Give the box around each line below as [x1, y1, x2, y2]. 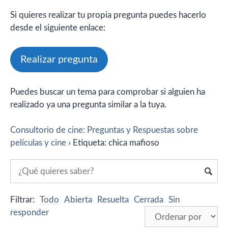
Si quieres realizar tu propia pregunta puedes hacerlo [10, 10, 206, 19]
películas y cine [10, 138, 66, 148]
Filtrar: [10, 195, 35, 205]
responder [10, 208, 49, 217]
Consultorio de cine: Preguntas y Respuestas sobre [10, 126, 198, 135]
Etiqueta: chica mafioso [73, 138, 159, 148]
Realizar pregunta [20, 54, 98, 65]
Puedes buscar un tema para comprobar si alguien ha [10, 87, 205, 96]
